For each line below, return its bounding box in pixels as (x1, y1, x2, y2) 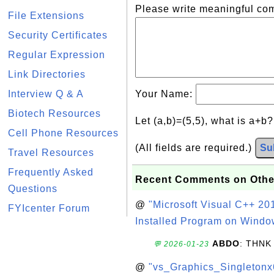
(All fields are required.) (135, 143, 255, 153)
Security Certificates (8, 30, 108, 40)
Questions (8, 183, 57, 194)
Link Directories (8, 69, 86, 80)
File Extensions (8, 10, 84, 21)
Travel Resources (8, 147, 94, 158)
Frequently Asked (8, 167, 94, 177)
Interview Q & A (8, 89, 84, 99)
